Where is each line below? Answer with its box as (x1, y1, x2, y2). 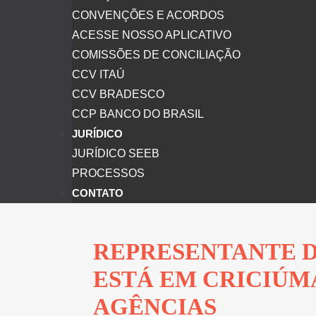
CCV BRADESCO (72, 88, 164, 100)
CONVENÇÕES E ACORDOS (72, 9, 224, 21)
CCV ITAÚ (72, 68, 125, 80)
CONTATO (72, 187, 123, 199)
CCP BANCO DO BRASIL (72, 108, 204, 120)
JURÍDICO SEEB (72, 147, 159, 159)
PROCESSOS (72, 167, 145, 179)
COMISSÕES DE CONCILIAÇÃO (72, 49, 241, 61)
